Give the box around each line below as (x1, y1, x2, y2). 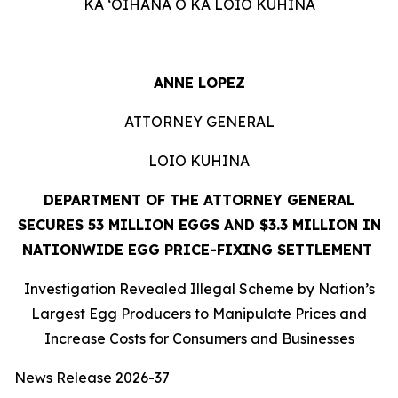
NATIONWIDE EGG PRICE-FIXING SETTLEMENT (21, 241, 372, 259)
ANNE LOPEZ (153, 74, 245, 92)
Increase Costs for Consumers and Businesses (44, 330, 354, 347)
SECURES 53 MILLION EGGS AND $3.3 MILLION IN (17, 216, 381, 234)
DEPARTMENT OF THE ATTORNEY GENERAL (44, 191, 354, 209)
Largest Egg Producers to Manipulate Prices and (31, 305, 367, 322)
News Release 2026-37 (14, 369, 170, 386)
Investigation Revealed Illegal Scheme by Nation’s (23, 280, 375, 298)
